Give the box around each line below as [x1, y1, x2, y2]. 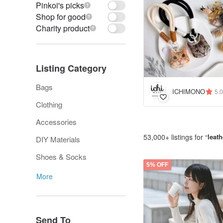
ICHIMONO [172, 87, 205, 97]
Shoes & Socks [36, 151, 87, 162]
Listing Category [36, 62, 107, 75]
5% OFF [146, 161, 168, 168]
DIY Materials [36, 134, 80, 144]
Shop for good [36, 11, 86, 22]
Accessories [36, 116, 77, 127]
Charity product [36, 22, 90, 34]
